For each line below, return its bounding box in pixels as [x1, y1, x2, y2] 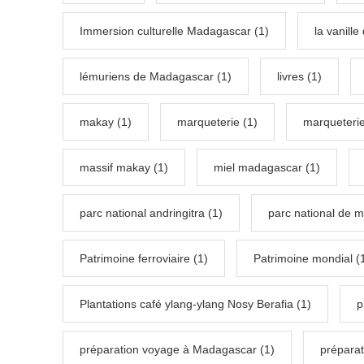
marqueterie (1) [177, 115, 258, 129]
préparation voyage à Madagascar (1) [80, 343, 275, 357]
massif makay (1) [80, 161, 168, 175]
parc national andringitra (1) [80, 206, 223, 220]
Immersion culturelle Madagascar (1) [80, 24, 269, 38]
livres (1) [277, 70, 322, 84]
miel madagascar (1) [214, 161, 320, 175]
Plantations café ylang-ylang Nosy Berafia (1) [80, 297, 311, 311]
